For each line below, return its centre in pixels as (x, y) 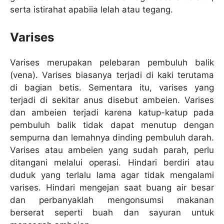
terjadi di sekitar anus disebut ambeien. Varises (112, 100)
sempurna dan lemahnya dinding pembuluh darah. (112, 138)
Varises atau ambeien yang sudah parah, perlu (112, 150)
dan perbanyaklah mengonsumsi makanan (112, 200)
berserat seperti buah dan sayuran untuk (112, 213)
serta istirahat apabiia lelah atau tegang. (91, 9)
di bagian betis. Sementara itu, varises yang (112, 88)
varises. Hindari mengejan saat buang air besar (112, 188)
